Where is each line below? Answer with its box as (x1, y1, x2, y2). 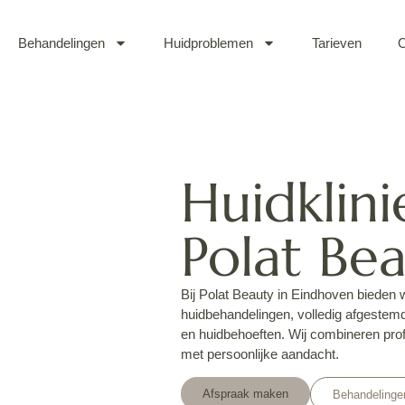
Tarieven (312, 34, 362, 51)
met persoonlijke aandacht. (181, 346, 343, 362)
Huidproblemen (164, 34, 253, 51)
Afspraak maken (202, 387, 288, 401)
